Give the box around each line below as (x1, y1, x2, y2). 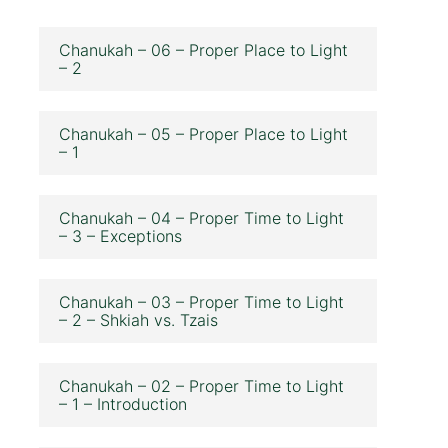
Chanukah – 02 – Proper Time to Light (59, 375, 345, 396)
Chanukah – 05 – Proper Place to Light (59, 123, 349, 144)
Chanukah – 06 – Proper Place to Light (59, 39, 349, 60)
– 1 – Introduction (59, 393, 188, 414)
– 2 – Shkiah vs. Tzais (59, 309, 219, 330)
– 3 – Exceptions (59, 225, 183, 246)
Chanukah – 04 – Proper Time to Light (59, 207, 345, 228)
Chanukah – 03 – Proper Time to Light (59, 291, 345, 312)
